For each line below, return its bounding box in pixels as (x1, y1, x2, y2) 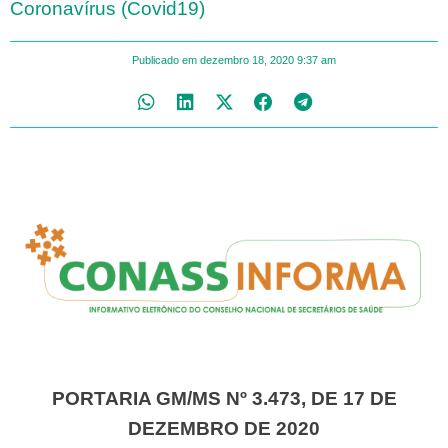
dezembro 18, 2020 (199, 53, 294, 66)
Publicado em (131, 53, 197, 66)
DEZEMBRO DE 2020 (128, 417, 320, 439)
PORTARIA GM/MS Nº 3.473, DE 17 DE (51, 387, 65, 409)
